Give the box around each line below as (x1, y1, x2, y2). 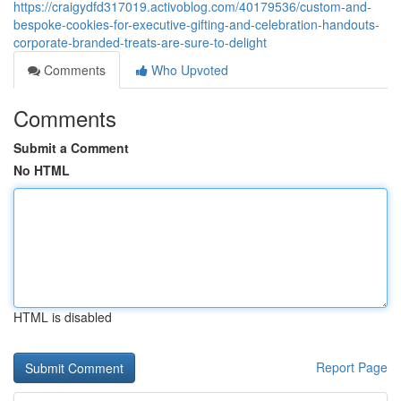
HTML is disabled (13, 308, 112, 326)
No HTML (13, 161, 70, 179)
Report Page (316, 358, 388, 376)
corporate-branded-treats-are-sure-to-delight (13, 33, 267, 51)
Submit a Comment (13, 139, 129, 157)
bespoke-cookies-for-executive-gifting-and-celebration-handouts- (13, 15, 380, 33)
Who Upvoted (148, 61, 228, 79)
